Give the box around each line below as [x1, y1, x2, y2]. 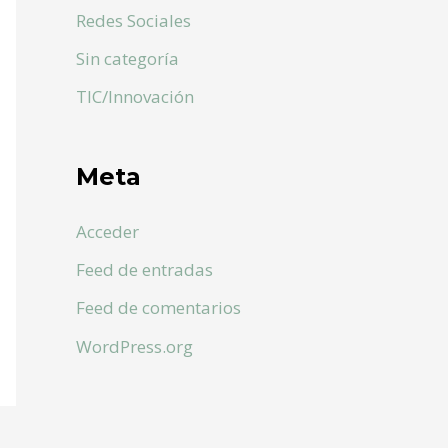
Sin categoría [76, 47, 179, 71]
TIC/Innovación [76, 85, 194, 109]
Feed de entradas [76, 258, 213, 282]
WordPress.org [76, 334, 193, 358]
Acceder [76, 219, 139, 243]
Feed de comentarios [76, 296, 241, 320]
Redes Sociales [76, 8, 191, 32]
